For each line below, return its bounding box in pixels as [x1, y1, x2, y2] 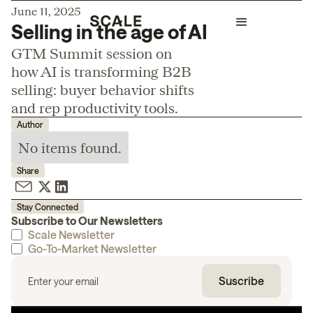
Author [17, 119, 43, 129]
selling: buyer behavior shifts [11, 81, 194, 98]
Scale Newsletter [28, 228, 115, 241]
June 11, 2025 [11, 4, 81, 17]
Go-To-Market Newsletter [28, 242, 156, 255]
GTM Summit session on [11, 45, 172, 61]
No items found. [18, 139, 122, 156]
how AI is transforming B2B [11, 63, 191, 80]
